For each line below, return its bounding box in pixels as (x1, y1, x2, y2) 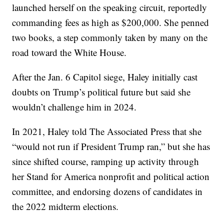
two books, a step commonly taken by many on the (12, 31, 208, 44)
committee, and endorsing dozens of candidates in (12, 185, 203, 198)
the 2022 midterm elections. (12, 200, 119, 213)
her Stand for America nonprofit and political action (12, 170, 210, 183)
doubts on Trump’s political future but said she (12, 85, 191, 98)
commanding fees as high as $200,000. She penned (12, 16, 209, 29)
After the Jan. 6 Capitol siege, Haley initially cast (12, 70, 198, 83)
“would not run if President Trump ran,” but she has (12, 140, 210, 153)
